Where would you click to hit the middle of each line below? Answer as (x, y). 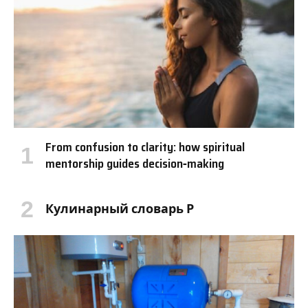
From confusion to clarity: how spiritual (145, 147)
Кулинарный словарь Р (120, 209)
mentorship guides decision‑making (135, 163)
